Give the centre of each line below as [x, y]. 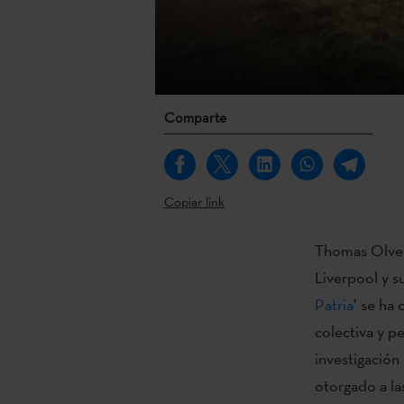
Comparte [195, 117]
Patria [334, 304]
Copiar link [194, 201]
